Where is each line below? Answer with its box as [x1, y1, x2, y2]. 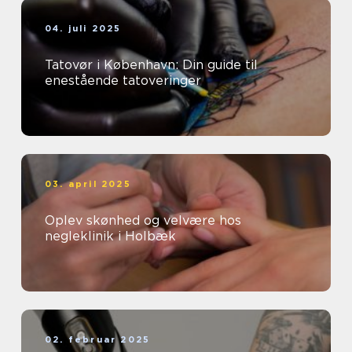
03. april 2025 [45, 178, 131, 189]
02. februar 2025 [45, 333, 151, 345]
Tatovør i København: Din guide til [45, 57, 258, 72]
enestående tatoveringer [45, 72, 201, 88]
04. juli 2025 [45, 22, 122, 34]
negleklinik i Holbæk [45, 228, 176, 244]
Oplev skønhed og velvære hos [45, 212, 241, 228]
